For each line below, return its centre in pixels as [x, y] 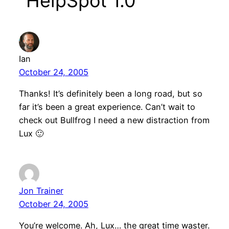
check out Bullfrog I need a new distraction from [114, 120]
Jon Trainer [41, 190]
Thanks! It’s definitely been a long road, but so [110, 94]
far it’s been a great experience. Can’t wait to [107, 107]
